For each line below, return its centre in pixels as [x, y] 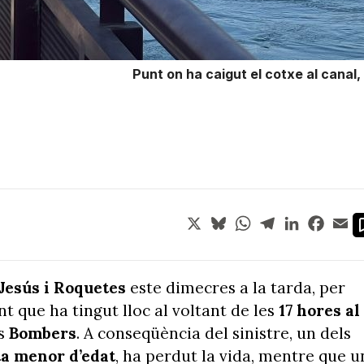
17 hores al [319, 310]
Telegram [305, 219]
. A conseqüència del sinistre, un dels [214, 333]
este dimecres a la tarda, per [236, 288]
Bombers [43, 333]
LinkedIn [327, 219]
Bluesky [252, 219]
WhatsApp [285, 219]
